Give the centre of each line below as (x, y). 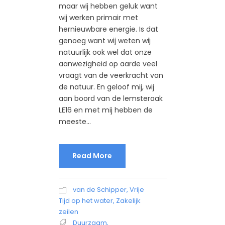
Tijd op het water (86, 200)
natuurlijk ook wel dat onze (105, 52)
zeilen (69, 211)
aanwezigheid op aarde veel (108, 64)
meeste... (75, 121)
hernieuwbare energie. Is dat (108, 29)
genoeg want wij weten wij (105, 40)
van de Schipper (100, 189)
